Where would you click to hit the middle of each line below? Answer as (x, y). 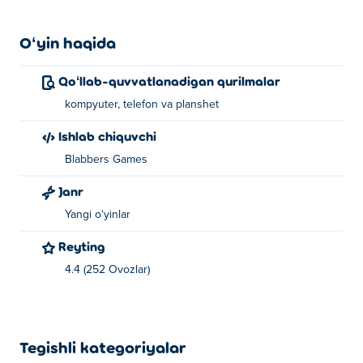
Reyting (86, 246)
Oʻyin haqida (68, 42)
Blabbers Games (106, 160)
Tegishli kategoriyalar (103, 347)
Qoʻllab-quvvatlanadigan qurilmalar (174, 81)
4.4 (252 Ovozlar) (107, 270)
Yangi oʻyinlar (98, 215)
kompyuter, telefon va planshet (142, 105)
